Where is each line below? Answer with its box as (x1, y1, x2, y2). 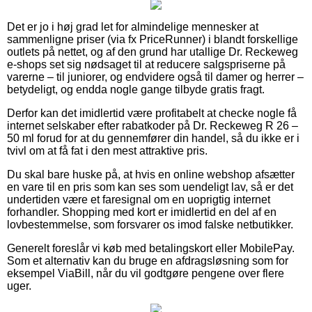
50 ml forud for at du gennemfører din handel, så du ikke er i (7, 132, 299, 144)
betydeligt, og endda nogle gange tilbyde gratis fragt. (7, 83, 265, 95)
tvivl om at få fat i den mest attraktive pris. (7, 144, 208, 157)
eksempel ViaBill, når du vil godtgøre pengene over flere (7, 267, 284, 279)
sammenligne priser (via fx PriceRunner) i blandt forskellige (7, 33, 298, 45)
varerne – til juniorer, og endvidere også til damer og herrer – (7, 70, 304, 83)
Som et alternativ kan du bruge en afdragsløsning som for (7, 254, 288, 267)
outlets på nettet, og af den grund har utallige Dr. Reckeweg (7, 45, 298, 58)
